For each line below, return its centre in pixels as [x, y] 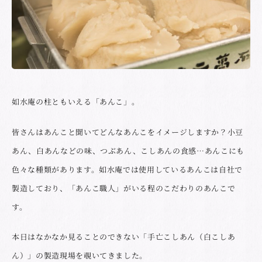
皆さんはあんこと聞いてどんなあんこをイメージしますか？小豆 [127, 132]
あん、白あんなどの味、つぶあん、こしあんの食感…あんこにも [128, 150]
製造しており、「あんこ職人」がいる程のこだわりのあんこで [124, 188]
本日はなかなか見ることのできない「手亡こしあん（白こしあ [124, 237]
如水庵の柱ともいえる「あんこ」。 [76, 102]
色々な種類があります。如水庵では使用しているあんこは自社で [127, 169]
